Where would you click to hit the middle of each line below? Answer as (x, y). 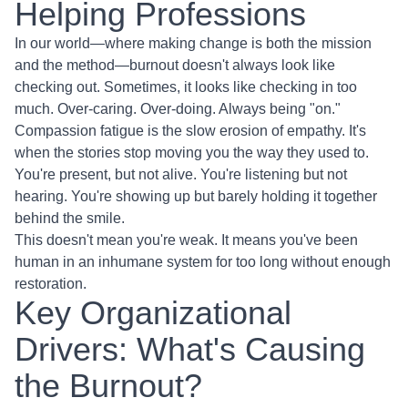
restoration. (51, 284)
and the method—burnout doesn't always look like (175, 65)
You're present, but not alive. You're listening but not (181, 174)
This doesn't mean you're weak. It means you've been (186, 240)
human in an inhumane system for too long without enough (203, 262)
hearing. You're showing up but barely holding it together (196, 196)
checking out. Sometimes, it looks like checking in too (186, 87)
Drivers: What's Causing (190, 349)
